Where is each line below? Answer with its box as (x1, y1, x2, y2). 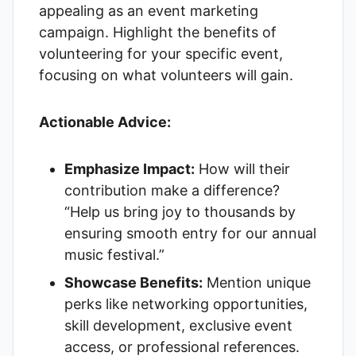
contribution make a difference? (64, 182, 280, 199)
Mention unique (203, 274, 311, 291)
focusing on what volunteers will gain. (39, 67, 293, 83)
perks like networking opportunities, (64, 296, 308, 312)
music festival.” (64, 246, 164, 263)
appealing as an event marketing (39, 2, 258, 19)
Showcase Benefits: (64, 274, 203, 291)
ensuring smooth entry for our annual (64, 225, 316, 242)
